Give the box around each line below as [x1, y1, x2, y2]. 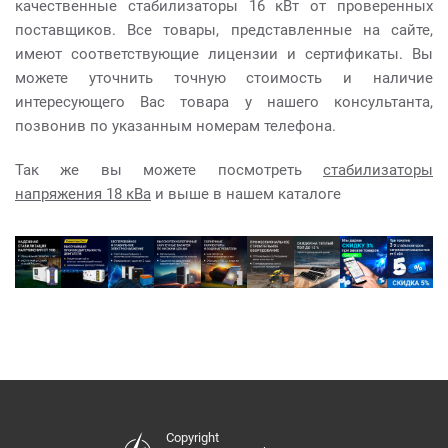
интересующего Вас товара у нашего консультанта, [15, 93, 433, 111]
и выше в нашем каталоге [151, 185, 341, 203]
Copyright [166, 430, 219, 445]
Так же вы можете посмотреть [15, 161, 323, 179]
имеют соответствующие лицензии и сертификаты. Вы [15, 45, 433, 63]
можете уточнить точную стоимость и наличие [15, 69, 433, 87]
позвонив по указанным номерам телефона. [15, 117, 336, 135]
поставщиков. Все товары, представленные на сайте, [15, 21, 433, 39]
